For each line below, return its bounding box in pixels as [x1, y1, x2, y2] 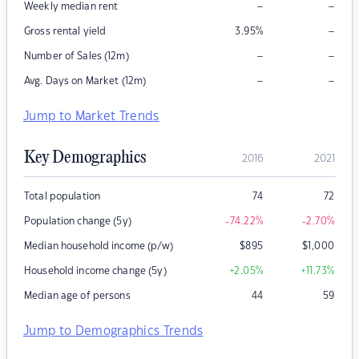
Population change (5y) [24, 216, 131, 227]
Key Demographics [24, 148, 146, 168]
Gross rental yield [24, 26, 107, 37]
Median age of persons [24, 291, 131, 301]
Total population [24, 192, 101, 202]
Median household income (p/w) [24, 241, 173, 252]
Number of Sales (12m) [24, 51, 129, 62]
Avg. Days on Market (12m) [24, 76, 147, 87]
